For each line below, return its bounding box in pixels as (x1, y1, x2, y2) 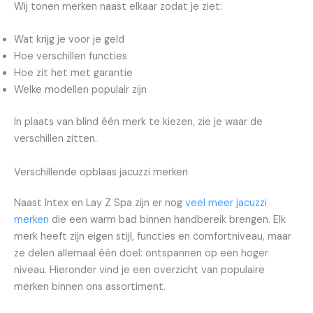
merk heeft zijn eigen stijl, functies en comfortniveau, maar (14, 229, 291, 243)
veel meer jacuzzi (185, 196, 267, 210)
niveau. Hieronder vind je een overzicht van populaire (14, 263, 265, 277)
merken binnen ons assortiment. (14, 279, 166, 293)
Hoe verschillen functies (14, 50, 127, 64)
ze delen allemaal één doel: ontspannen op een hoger (14, 246, 268, 260)
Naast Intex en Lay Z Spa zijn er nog (14, 196, 185, 210)
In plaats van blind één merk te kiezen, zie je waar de (14, 115, 263, 129)
